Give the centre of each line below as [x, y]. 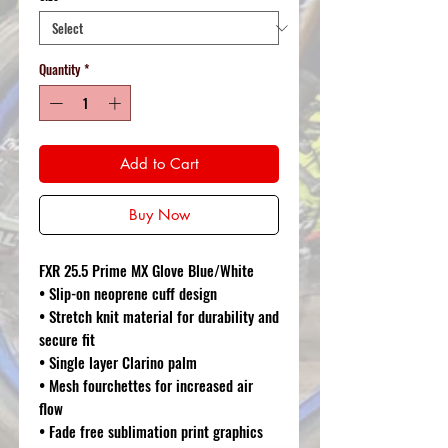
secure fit [67, 338]
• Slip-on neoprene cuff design [128, 292]
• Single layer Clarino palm [118, 361]
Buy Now [159, 214]
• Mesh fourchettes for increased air [146, 384]
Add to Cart [159, 163]
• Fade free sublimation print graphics [151, 430]
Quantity [59, 69]
